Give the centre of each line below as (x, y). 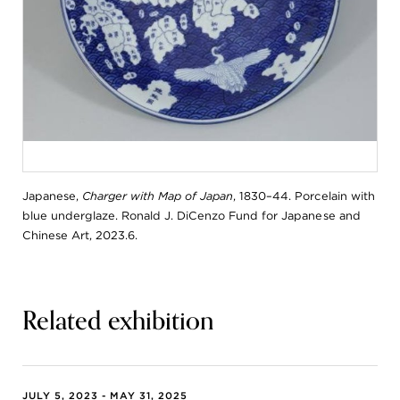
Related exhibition (118, 321)
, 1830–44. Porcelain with (304, 196)
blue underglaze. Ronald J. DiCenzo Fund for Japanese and (192, 216)
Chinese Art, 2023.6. (80, 236)
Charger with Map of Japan (158, 196)
